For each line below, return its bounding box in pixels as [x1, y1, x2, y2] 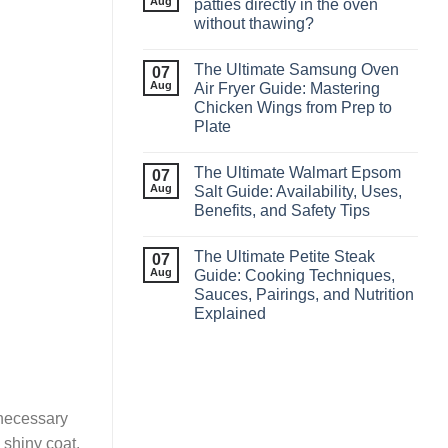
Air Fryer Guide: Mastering [194, 79, 380, 97]
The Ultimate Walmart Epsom [194, 163, 401, 181]
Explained [194, 304, 266, 322]
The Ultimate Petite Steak [194, 247, 375, 265]
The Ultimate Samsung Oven [194, 60, 399, 78]
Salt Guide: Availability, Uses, [194, 182, 402, 200]
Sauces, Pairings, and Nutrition [194, 285, 414, 303]
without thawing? [194, 14, 314, 32]
